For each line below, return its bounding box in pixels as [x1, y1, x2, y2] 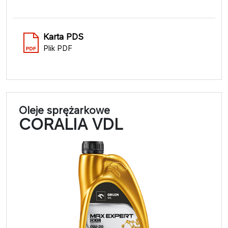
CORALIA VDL [19, 115, 123, 133]
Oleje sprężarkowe [19, 103, 110, 117]
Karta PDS [43, 31, 83, 42]
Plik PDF [43, 43, 72, 52]
